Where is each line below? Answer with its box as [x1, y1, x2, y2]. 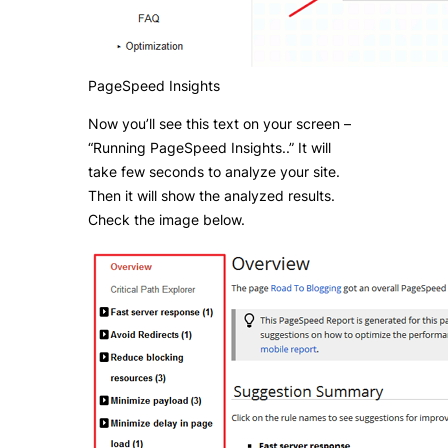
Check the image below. [88, 211, 245, 229]
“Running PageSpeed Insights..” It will [88, 139, 331, 157]
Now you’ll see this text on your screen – [88, 115, 351, 133]
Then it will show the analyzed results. [88, 187, 335, 205]
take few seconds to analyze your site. [88, 163, 340, 181]
